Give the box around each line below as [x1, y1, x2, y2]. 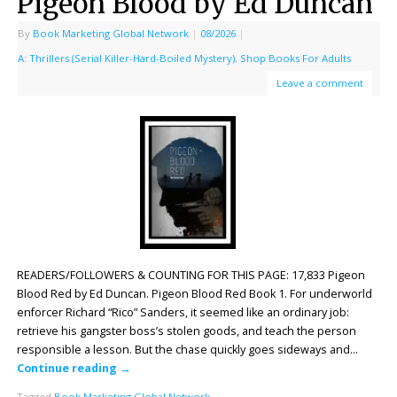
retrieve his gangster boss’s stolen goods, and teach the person [16, 323, 356, 339]
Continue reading [16, 360, 120, 376]
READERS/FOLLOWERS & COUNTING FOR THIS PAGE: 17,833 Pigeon [16, 267, 365, 283]
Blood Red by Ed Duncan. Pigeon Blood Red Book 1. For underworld [16, 285, 372, 301]
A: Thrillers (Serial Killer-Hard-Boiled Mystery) [17, 51, 235, 66]
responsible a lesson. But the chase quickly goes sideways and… [16, 341, 358, 357]
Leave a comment [276, 76, 363, 90]
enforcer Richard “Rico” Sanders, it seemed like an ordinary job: [16, 304, 349, 320]
